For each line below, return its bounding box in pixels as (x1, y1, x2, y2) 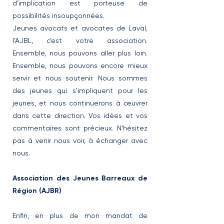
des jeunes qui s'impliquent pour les (12, 86, 147, 94)
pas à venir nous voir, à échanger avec (12, 136, 147, 144)
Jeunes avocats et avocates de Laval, (12, 24, 147, 32)
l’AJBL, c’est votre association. (12, 36, 147, 44)
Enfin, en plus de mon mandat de (12, 211, 147, 219)
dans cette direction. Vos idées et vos (12, 111, 147, 119)
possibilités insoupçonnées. (12, 11, 104, 19)
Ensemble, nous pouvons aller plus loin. (12, 49, 147, 57)
